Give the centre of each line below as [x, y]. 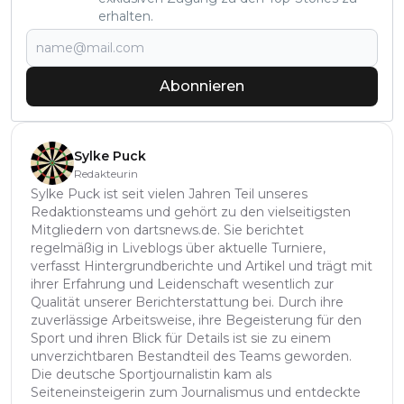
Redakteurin [106, 174]
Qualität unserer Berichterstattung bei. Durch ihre [187, 303]
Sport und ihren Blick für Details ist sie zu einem [181, 339]
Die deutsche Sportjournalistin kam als [151, 375]
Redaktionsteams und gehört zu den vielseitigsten [191, 212]
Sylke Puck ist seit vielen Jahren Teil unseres [169, 194]
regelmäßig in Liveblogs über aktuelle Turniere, [178, 248]
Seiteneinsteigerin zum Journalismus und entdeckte [196, 393]
